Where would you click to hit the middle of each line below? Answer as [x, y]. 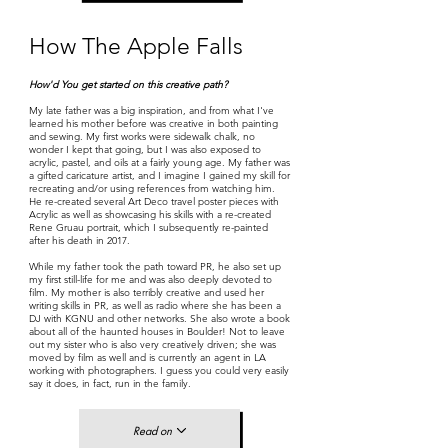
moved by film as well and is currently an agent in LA [147, 357]
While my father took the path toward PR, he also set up [155, 266]
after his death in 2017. [79, 240]
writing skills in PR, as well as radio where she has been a [155, 305]
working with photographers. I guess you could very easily [159, 370]
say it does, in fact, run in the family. [110, 383]
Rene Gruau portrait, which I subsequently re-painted [148, 227]
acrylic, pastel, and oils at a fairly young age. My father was [159, 162]
